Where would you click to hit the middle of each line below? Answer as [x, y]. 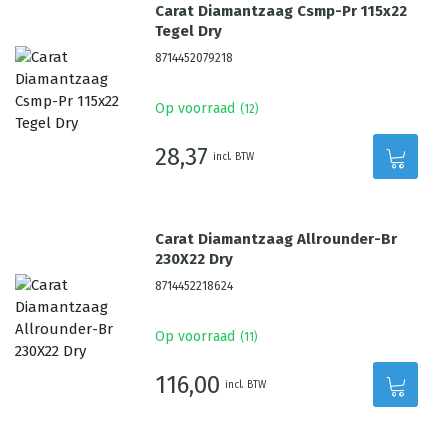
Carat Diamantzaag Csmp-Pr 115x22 [281, 11]
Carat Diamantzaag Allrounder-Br [276, 239]
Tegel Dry [189, 31]
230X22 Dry [194, 259]
